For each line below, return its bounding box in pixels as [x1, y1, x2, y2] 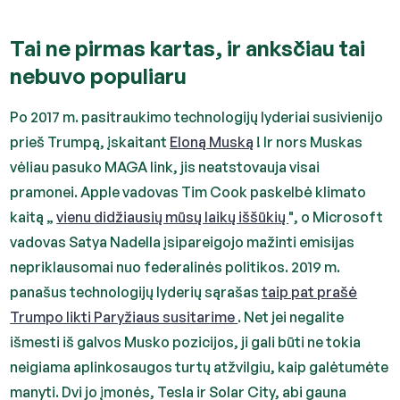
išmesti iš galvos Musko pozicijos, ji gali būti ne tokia [10, 333, 362, 351]
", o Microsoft [288, 208, 384, 226]
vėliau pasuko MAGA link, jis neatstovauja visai [10, 158, 321, 176]
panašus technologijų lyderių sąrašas [10, 283, 262, 301]
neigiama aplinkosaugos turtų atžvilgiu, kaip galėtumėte [10, 358, 389, 376]
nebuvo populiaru [10, 62, 187, 89]
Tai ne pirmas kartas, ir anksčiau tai [10, 35, 366, 62]
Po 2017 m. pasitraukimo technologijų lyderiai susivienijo [10, 108, 384, 126]
